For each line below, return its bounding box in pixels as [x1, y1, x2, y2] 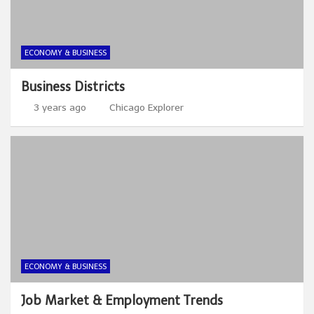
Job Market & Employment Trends [21, 293, 223, 308]
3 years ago [33, 102, 86, 114]
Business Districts [21, 79, 125, 95]
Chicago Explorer [109, 102, 184, 114]
